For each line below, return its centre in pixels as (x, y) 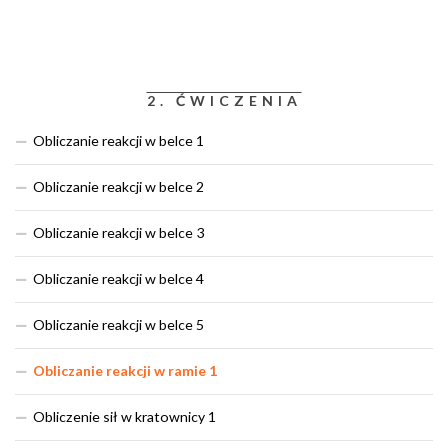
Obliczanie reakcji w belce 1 (118, 141)
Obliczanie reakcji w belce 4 (118, 279)
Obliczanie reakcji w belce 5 (118, 325)
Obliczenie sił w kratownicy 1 (124, 417)
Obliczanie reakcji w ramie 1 (125, 371)
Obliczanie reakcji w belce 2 (118, 187)
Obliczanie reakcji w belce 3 (118, 233)
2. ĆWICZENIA (224, 101)
